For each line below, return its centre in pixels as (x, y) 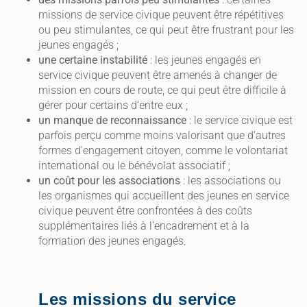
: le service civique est (240, 121)
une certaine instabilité (93, 60)
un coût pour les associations (109, 181)
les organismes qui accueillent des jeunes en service (164, 196)
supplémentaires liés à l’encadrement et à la (144, 226)
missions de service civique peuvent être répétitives (161, 15)
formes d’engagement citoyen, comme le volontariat (163, 151)
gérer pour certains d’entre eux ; (113, 106)
